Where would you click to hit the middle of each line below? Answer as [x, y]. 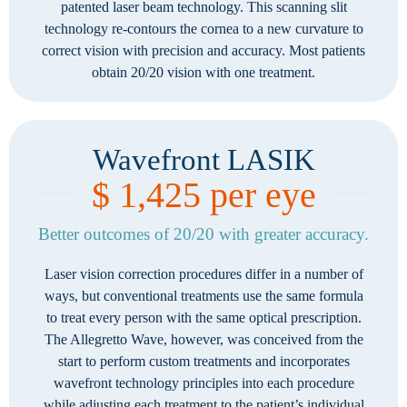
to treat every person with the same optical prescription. [203, 318]
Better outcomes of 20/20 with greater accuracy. [203, 234]
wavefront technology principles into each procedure [203, 383]
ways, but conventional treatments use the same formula [203, 296]
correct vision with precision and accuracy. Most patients [203, 50]
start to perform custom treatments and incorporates [203, 361]
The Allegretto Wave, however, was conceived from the [203, 339]
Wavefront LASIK [203, 160]
